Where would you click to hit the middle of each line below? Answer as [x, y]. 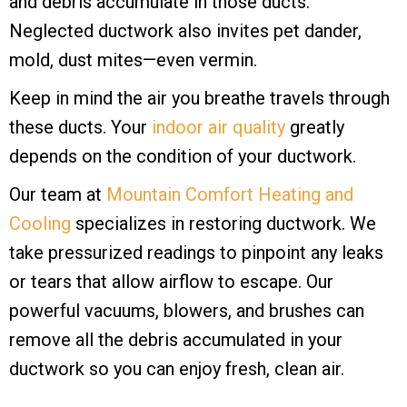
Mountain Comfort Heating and [230, 195]
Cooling [40, 224]
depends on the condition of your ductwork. [183, 157]
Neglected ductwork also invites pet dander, [185, 31]
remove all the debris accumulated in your [176, 340]
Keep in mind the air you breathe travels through [199, 99]
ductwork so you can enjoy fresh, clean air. [177, 369]
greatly [315, 128]
